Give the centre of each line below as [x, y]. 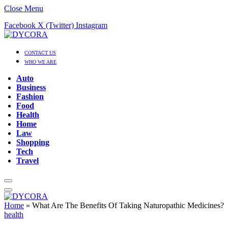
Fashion [30, 96]
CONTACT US [40, 53]
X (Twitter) [56, 25]
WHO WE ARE [40, 62]
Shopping [33, 142]
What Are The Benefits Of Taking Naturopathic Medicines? [128, 205]
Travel [27, 161]
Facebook [20, 25]
